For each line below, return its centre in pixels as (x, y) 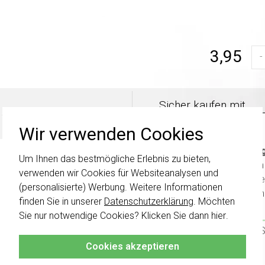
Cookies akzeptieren (132, 246)
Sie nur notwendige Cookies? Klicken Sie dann (115, 215)
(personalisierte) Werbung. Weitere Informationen (121, 187)
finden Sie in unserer (62, 201)
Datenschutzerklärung (149, 201)
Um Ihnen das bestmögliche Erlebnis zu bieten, (115, 159)
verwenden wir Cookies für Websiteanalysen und (119, 173)
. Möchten (214, 201)
